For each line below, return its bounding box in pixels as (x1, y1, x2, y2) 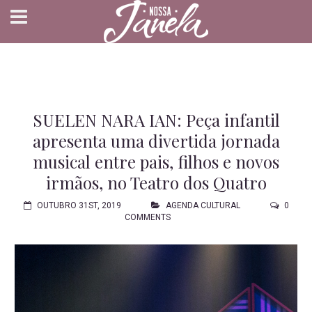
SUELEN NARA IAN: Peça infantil (32, 109, 280, 131)
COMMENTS (124, 212, 171, 222)
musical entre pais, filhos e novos (33, 150, 279, 173)
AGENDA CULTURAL (166, 201, 240, 210)
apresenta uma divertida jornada (32, 130, 280, 152)
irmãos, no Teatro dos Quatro (45, 171, 267, 194)
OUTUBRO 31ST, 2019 (37, 201, 121, 210)
